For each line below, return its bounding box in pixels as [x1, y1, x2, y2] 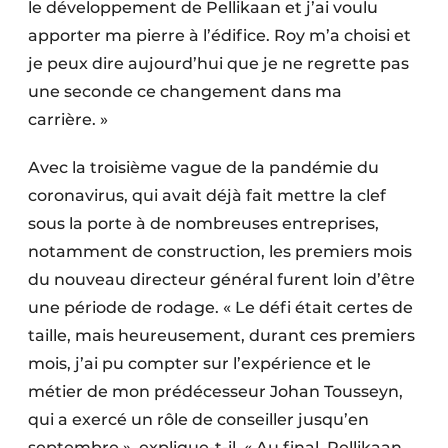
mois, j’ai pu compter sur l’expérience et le [28, 354, 371, 373]
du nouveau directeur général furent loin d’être [28, 270, 415, 289]
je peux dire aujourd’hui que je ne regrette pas [28, 54, 409, 73]
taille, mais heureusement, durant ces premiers [28, 326, 415, 345]
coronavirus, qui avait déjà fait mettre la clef [28, 186, 386, 205]
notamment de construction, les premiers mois [28, 242, 412, 261]
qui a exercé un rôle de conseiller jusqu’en [28, 410, 369, 429]
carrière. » [28, 110, 108, 129]
